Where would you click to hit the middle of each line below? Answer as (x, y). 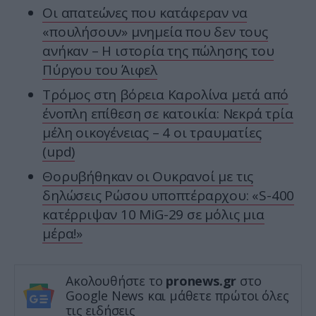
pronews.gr (201, 281)
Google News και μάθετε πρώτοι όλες (177, 296)
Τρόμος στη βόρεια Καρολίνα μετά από (166, 95)
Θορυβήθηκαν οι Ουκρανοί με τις (148, 177)
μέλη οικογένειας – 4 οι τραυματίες (152, 133)
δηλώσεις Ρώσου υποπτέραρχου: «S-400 (169, 196)
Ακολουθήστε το (116, 281)
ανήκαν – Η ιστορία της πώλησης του (158, 51)
